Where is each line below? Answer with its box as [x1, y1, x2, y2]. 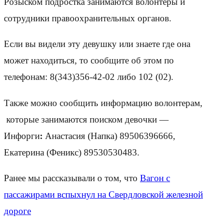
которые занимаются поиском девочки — [4, 114, 169, 124]
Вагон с [140, 172, 170, 183]
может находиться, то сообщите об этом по [4, 55, 174, 66]
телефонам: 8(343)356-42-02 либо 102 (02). [4, 72, 173, 82]
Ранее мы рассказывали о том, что [4, 172, 140, 183]
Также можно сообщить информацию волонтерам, [4, 97, 202, 108]
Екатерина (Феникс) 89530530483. [4, 147, 139, 157]
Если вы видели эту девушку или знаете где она [4, 39, 190, 49]
